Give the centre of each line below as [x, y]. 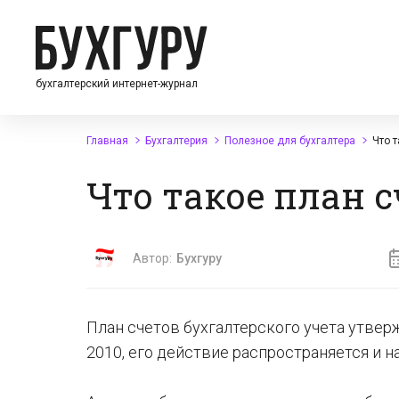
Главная [107, 141]
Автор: [152, 258]
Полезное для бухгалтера [290, 141]
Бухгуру [199, 258]
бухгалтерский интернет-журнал [117, 83]
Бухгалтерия [176, 141]
